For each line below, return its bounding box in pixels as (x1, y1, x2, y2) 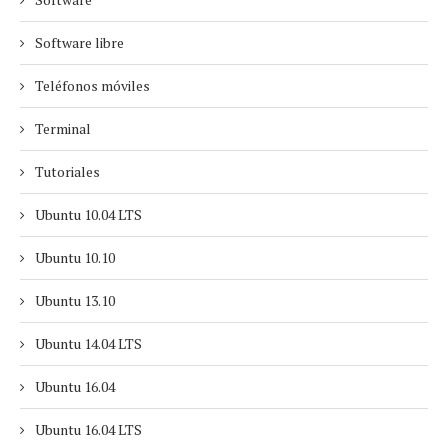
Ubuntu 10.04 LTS (35, 205, 142, 224)
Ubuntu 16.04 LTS (35, 420, 142, 439)
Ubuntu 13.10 (35, 291, 115, 310)
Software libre (35, 33, 124, 52)
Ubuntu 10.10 (35, 248, 115, 267)
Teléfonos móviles (35, 76, 150, 95)
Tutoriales (35, 162, 100, 181)
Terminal (35, 119, 91, 138)
